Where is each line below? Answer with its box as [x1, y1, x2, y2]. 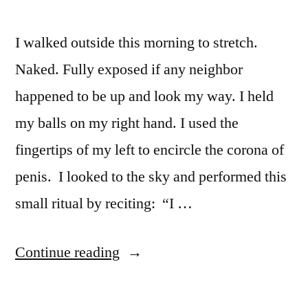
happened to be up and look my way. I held [15, 86, 274, 106]
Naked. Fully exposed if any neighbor [15, 59, 243, 79]
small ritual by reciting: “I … [15, 193, 192, 213]
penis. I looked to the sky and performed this [15, 166, 287, 186]
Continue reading [15, 242, 120, 262]
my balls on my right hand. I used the [15, 113, 239, 133]
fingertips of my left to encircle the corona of [15, 140, 284, 159]
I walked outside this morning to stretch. [15, 32, 258, 52]
